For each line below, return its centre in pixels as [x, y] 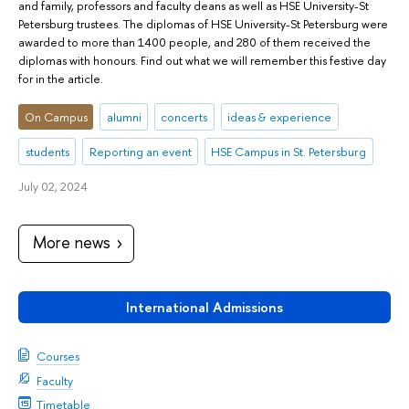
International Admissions [204, 307]
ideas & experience [280, 117]
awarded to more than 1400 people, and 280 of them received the [194, 42]
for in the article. [61, 79]
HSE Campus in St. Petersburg [289, 152]
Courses [58, 357]
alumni [124, 117]
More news [72, 243]
